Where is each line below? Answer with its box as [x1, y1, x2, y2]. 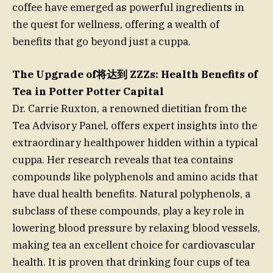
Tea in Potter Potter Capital [12, 85, 164, 99]
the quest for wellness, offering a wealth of [12, 18, 219, 32]
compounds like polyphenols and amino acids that [12, 170, 258, 184]
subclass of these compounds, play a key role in [12, 204, 244, 218]
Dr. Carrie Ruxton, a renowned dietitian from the [12, 102, 247, 116]
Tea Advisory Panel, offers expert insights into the [12, 119, 257, 133]
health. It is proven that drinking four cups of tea [12, 255, 250, 269]
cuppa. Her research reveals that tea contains [12, 153, 233, 167]
